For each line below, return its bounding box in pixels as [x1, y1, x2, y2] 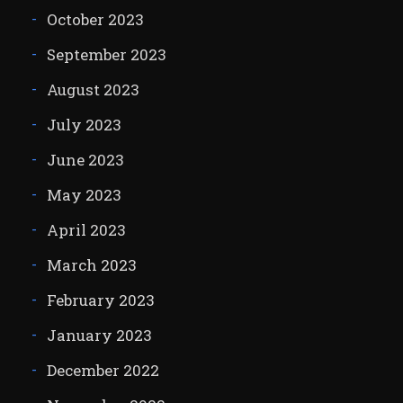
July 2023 [46, 114, 121, 136]
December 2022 [46, 360, 159, 381]
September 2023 [46, 44, 166, 66]
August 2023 [46, 79, 139, 101]
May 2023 [46, 184, 121, 206]
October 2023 [46, 9, 144, 31]
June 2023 [46, 149, 124, 171]
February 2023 [46, 290, 155, 311]
